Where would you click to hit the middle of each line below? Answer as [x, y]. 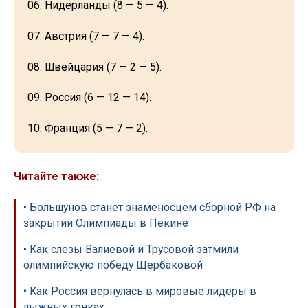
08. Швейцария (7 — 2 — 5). [95, 67]
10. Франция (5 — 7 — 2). [88, 129]
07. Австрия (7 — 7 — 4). [86, 36]
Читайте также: [56, 176]
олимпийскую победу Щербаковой [113, 265]
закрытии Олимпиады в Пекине [106, 223]
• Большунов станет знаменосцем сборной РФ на [150, 208]
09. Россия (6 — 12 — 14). [89, 98]
